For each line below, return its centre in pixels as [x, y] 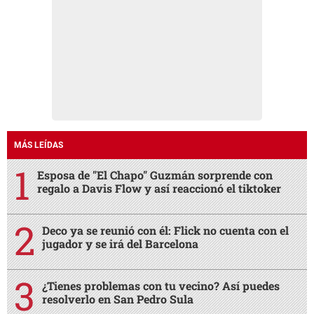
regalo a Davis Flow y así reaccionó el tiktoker [159, 188]
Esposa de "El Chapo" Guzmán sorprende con [155, 175]
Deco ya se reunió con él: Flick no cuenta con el [165, 230]
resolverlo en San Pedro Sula [118, 299]
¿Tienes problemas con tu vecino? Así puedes [161, 285]
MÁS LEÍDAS [39, 145]
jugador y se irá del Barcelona [120, 243]
